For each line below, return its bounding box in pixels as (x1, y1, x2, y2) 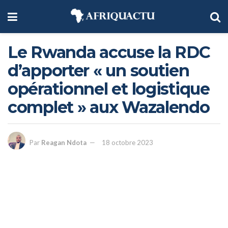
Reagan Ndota (41, 138, 87, 147)
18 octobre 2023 (102, 138, 153, 147)
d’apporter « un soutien (8, 61, 189, 80)
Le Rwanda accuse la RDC (8, 42, 210, 62)
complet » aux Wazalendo (8, 97, 210, 117)
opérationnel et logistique (8, 79, 210, 99)
